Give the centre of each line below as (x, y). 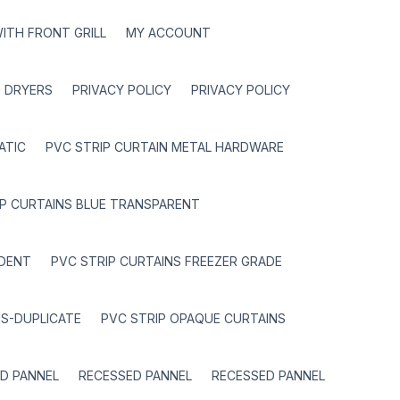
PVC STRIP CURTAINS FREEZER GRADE (167, 261)
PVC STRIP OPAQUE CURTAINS (193, 318)
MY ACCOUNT (168, 33)
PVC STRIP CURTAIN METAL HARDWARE (165, 147)
